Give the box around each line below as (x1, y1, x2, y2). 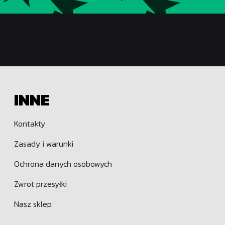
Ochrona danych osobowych (14, 158, 112, 170)
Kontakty (14, 118, 45, 130)
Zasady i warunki (14, 138, 73, 150)
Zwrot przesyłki (14, 178, 67, 190)
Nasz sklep (14, 198, 52, 210)
